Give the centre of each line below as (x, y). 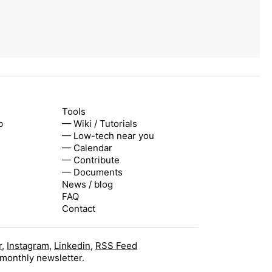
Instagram (28, 246)
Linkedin (72, 246)
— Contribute (91, 160)
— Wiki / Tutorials (100, 123)
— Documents (92, 172)
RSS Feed (116, 246)
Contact (79, 208)
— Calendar (87, 148)
